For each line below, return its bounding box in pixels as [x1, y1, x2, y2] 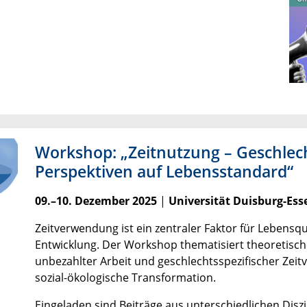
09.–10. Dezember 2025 [34, 193, 157, 209]
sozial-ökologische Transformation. [34, 270, 216, 286]
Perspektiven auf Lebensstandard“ [34, 160, 293, 183]
